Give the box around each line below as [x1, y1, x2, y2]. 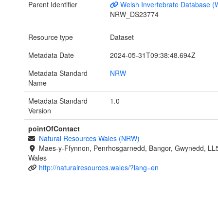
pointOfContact [28, 124, 80, 134]
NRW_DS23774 [109, 9, 159, 19]
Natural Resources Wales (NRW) [38, 133, 140, 144]
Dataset [109, 32, 134, 42]
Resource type [28, 32, 73, 42]
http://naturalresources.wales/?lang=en [38, 163, 159, 173]
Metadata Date [28, 50, 74, 60]
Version [28, 106, 51, 116]
